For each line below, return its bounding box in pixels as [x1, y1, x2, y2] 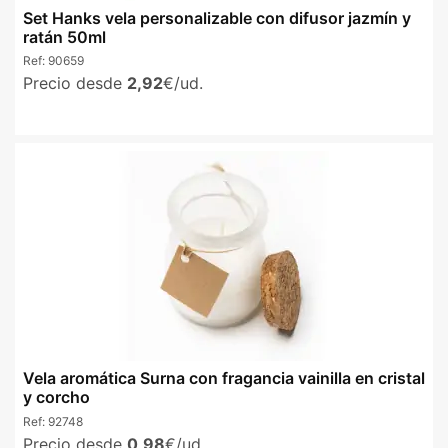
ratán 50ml [23, 26, 106, 47]
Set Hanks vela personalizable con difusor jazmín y [23, 7, 411, 28]
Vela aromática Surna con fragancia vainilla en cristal [23, 368, 425, 389]
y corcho [23, 387, 90, 408]
